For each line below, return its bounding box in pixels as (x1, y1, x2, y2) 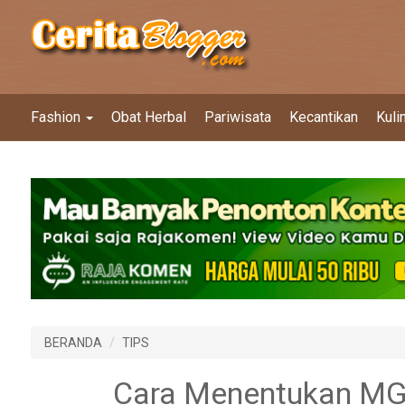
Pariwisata (204, 108, 271, 126)
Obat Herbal (111, 108, 186, 126)
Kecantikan (289, 108, 358, 126)
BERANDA (44, 335, 102, 351)
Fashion (31, 108, 84, 126)
